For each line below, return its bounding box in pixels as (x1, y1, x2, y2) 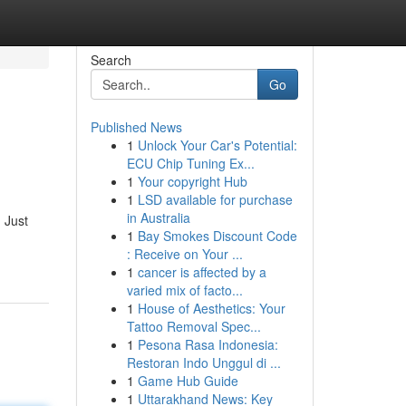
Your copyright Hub (137, 172, 247, 190)
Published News (90, 118, 182, 136)
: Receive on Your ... (126, 245, 243, 263)
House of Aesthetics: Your (137, 299, 285, 317)
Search (90, 51, 131, 69)
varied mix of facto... (126, 281, 243, 299)
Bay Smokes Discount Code (137, 227, 297, 245)
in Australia (126, 208, 190, 227)
